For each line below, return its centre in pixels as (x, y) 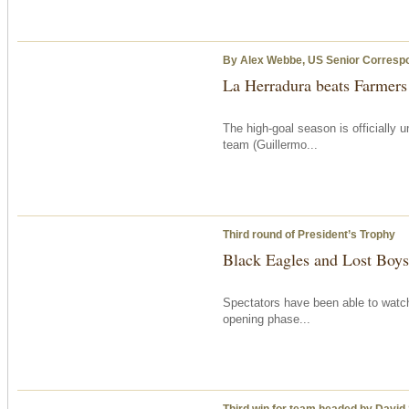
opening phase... (267, 319)
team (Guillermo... (270, 144)
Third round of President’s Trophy (309, 234)
